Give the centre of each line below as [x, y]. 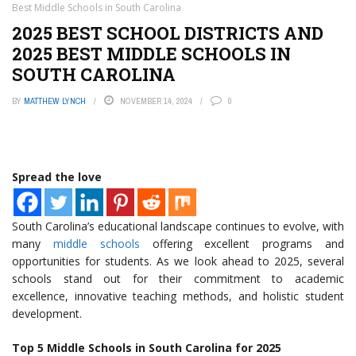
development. [47, 313]
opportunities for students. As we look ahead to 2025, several [178, 261]
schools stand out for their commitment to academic [178, 279]
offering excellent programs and [242, 244]
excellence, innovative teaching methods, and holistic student [178, 296]
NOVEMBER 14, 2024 [156, 101]
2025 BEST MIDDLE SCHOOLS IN [151, 54]
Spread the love [57, 177]
